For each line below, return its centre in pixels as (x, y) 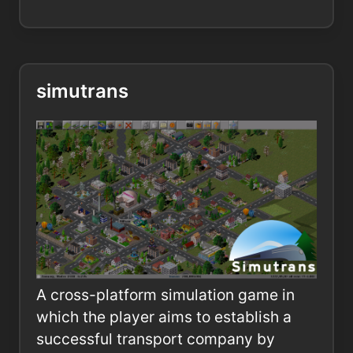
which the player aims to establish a (164, 316)
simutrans (82, 91)
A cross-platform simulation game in (165, 294)
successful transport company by (156, 338)
